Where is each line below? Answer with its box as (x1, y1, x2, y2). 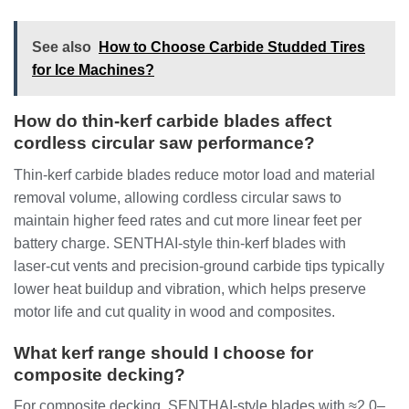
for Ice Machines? (32, 62, 154, 79)
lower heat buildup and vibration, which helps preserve (14, 280, 366, 297)
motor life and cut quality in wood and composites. (14, 303, 335, 320)
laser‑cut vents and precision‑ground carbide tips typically (14, 257, 384, 274)
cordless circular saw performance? (14, 133, 315, 153)
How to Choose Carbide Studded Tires (99, 39, 365, 56)
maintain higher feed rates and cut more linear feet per (14, 212, 362, 228)
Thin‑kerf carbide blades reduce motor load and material (14, 166, 375, 183)
